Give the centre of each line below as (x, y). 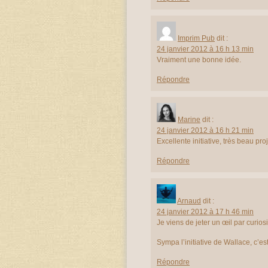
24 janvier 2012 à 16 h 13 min (205, 49)
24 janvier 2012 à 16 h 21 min (205, 130)
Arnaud (189, 201)
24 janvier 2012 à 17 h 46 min (205, 211)
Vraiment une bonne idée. (199, 60)
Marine (189, 119)
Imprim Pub (196, 38)
